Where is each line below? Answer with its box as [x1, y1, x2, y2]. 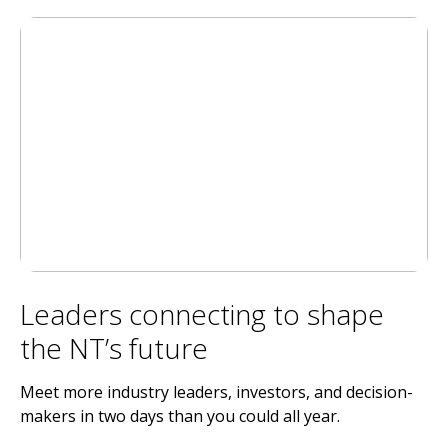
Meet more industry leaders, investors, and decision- [20, 380, 413, 403]
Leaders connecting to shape [20, 294, 384, 333]
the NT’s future [20, 328, 208, 367]
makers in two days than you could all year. [20, 404, 340, 427]
